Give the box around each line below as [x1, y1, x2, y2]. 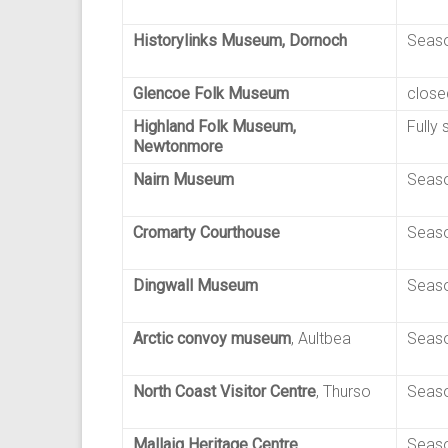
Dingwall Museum [133, 276, 258, 295]
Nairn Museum [133, 170, 234, 189]
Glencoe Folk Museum [133, 84, 289, 103]
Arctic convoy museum [133, 329, 291, 348]
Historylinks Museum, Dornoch [133, 31, 347, 50]
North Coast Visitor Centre [133, 382, 316, 401]
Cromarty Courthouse [133, 223, 280, 242]
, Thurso [316, 382, 371, 401]
